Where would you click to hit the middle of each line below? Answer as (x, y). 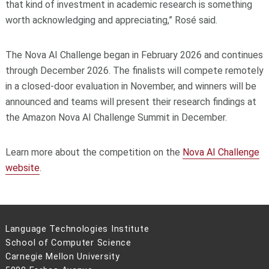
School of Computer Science (68, 243)
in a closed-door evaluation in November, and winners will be (131, 86)
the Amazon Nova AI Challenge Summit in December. (116, 117)
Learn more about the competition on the (94, 152)
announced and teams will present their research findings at (131, 101)
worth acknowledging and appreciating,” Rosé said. (111, 20)
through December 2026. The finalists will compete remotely (134, 70)
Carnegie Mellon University (62, 256)
